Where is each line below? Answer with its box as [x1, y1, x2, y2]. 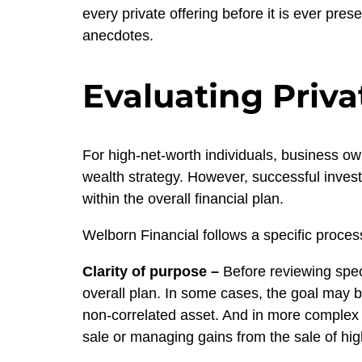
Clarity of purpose [82, 263, 207, 280]
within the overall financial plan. [82, 191, 284, 208]
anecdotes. [82, 27, 154, 44]
